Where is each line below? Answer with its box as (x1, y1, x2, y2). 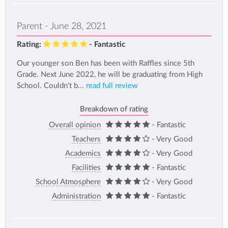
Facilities (72, 163, 101, 172)
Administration (52, 192, 101, 200)
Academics (65, 149, 101, 157)
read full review (86, 82, 138, 90)
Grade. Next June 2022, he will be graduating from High (17, 71, 203, 79)
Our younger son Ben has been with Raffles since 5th (17, 60, 194, 68)
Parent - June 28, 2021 (17, 22, 106, 31)
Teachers (72, 135, 101, 143)
